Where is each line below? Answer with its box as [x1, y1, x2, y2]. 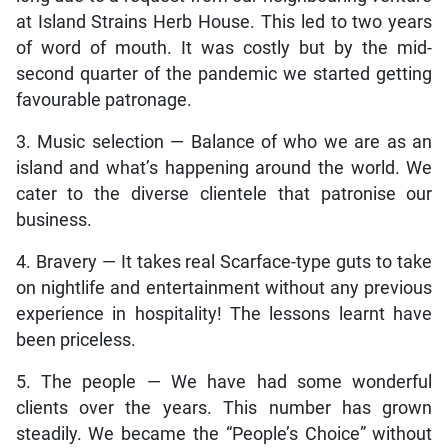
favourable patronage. [15, 90, 192, 111]
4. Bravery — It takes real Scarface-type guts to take [15, 252, 433, 273]
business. [15, 210, 92, 231]
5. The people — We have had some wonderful [15, 372, 433, 393]
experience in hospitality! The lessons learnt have [15, 304, 433, 325]
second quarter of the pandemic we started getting [15, 64, 433, 85]
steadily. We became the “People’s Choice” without [15, 424, 433, 445]
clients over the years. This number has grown [15, 398, 433, 419]
